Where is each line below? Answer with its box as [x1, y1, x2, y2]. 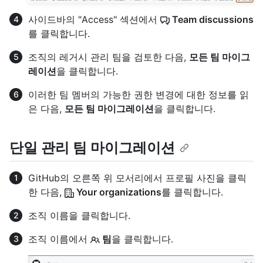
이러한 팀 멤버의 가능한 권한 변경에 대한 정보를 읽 [28, 88, 249, 100]
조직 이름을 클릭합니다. [28, 209, 130, 221]
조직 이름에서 [28, 232, 90, 245]
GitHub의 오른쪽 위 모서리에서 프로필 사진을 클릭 [28, 171, 247, 184]
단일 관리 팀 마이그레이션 [9, 139, 175, 156]
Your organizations [74, 186, 161, 198]
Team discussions [170, 13, 254, 25]
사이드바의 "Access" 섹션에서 [28, 13, 160, 25]
